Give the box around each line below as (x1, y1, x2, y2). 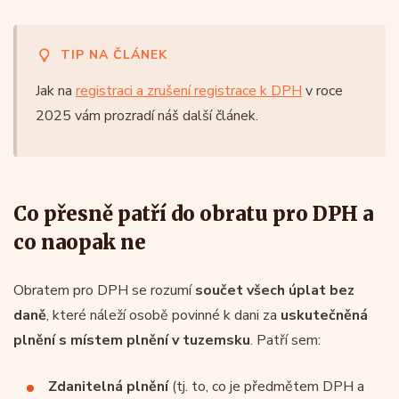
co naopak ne (13, 229, 146, 255)
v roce (302, 80, 343, 101)
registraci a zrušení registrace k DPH (76, 80, 302, 101)
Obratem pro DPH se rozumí (13, 280, 195, 300)
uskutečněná (281, 305, 368, 325)
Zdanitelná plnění (48, 376, 168, 396)
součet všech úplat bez (195, 280, 354, 300)
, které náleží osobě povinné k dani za (46, 305, 281, 325)
